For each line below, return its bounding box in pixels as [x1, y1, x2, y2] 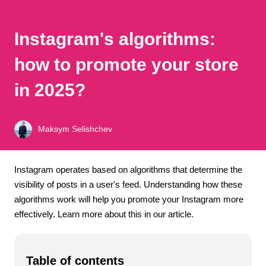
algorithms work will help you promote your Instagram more [14, 194, 243, 204]
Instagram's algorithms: [14, 28, 216, 49]
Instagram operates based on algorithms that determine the [14, 164, 242, 175]
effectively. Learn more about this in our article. [14, 208, 194, 219]
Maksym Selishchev [38, 124, 112, 134]
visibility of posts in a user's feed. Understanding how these [14, 179, 242, 189]
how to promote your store [14, 54, 239, 74]
